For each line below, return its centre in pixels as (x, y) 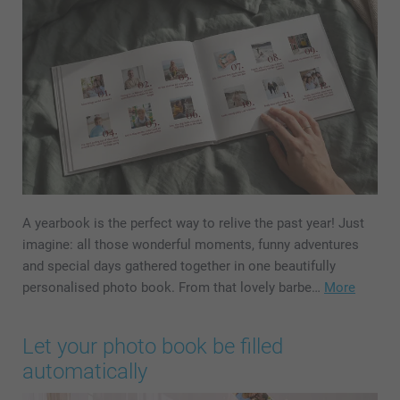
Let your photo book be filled (153, 347)
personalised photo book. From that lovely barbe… (173, 288)
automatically (85, 372)
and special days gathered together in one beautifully (179, 267)
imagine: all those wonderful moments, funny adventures (191, 245)
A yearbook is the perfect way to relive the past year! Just (193, 224)
